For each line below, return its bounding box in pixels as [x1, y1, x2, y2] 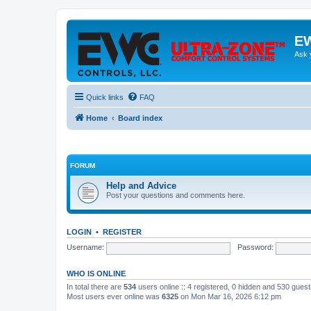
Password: [237, 243, 274, 252]
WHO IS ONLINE [67, 269, 126, 278]
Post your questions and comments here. [106, 190, 245, 199]
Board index [118, 114, 162, 122]
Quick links [86, 93, 124, 101]
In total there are [67, 282, 124, 291]
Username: [67, 243, 104, 252]
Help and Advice [106, 180, 176, 191]
